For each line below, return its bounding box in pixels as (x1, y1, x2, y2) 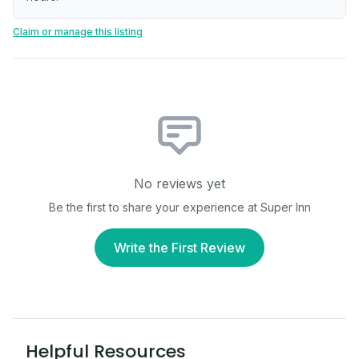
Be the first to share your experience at (48, 200, 260, 214)
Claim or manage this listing (13, 26, 143, 38)
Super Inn (260, 200, 311, 214)
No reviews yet (134, 175, 225, 192)
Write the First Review (114, 240, 245, 256)
